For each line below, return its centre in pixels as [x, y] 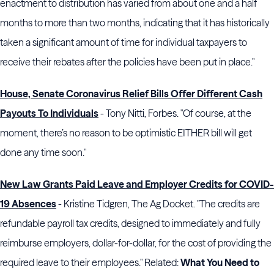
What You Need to [220, 262]
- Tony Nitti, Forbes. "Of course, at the [175, 113]
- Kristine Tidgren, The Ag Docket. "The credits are [158, 204]
